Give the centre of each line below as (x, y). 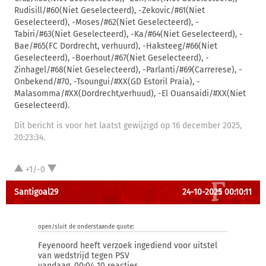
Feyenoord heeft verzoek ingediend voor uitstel (128, 246)
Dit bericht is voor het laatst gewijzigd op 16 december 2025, (128, 126)
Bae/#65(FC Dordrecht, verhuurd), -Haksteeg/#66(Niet (116, 46)
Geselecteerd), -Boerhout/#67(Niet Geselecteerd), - (112, 58)
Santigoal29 (36, 192)
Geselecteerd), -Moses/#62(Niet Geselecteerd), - (107, 22)
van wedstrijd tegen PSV (84, 256)
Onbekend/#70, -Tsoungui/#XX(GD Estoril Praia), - (107, 82)
